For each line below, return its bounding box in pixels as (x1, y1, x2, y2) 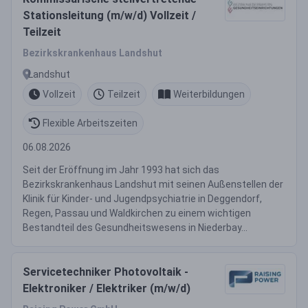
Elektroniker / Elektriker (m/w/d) (23, 282, 190, 295)
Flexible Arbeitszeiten (43, 117, 137, 129)
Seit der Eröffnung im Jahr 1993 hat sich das (23, 164, 219, 175)
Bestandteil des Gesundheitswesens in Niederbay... (23, 222, 247, 233)
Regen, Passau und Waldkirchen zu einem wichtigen (23, 208, 251, 219)
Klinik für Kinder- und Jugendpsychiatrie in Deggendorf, (23, 193, 262, 204)
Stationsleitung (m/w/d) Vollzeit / (23, 9, 196, 22)
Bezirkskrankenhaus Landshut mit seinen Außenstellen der (23, 179, 283, 190)
